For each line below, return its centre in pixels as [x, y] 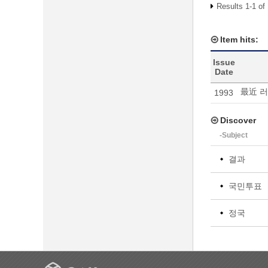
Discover [238, 120]
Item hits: [239, 39]
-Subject [234, 135]
